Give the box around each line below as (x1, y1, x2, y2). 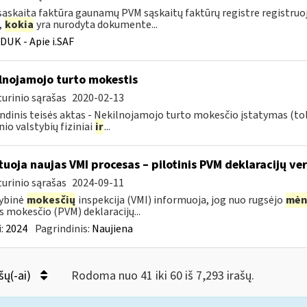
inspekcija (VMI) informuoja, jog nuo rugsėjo (75, 193, 285, 208)
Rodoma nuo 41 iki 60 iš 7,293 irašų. (71, 267, 254, 284)
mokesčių (26, 193, 75, 208)
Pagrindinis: (34, 221, 92, 236)
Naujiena (91, 221, 133, 236)
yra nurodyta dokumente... (34, 17, 158, 32)
